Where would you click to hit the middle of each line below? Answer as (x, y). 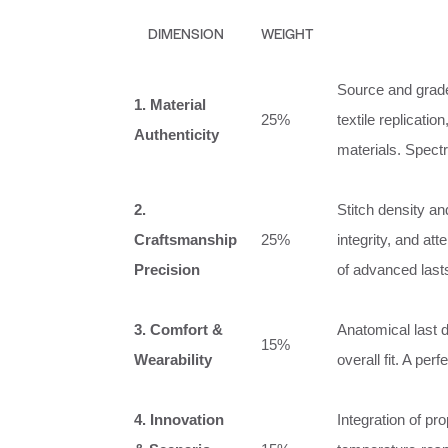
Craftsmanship (185, 239)
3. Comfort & (178, 329)
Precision (167, 269)
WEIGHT (287, 32)
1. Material (170, 104)
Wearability (173, 359)
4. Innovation (179, 419)
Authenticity (176, 134)
